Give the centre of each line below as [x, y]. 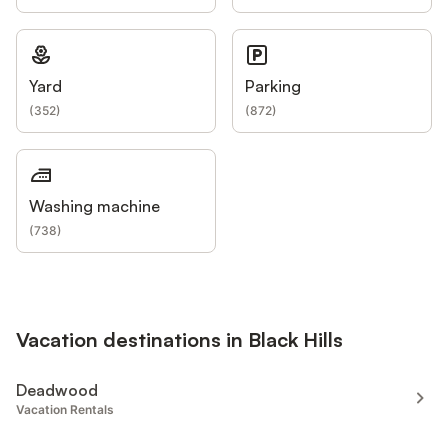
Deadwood [57, 389]
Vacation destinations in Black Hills [179, 339]
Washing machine [94, 206]
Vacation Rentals [65, 409]
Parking [273, 86]
